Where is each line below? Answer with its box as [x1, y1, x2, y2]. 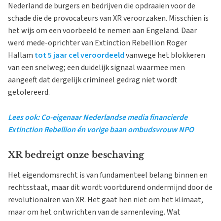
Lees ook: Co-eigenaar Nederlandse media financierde [8, 112, 187, 123]
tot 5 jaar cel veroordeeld [35, 50, 124, 61]
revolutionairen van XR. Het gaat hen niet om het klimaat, [8, 194, 203, 205]
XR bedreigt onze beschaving [8, 149, 144, 160]
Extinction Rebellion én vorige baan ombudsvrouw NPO [8, 124, 194, 135]
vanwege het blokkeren [124, 50, 205, 61]
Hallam [8, 50, 35, 61]
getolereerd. [8, 87, 50, 98]
